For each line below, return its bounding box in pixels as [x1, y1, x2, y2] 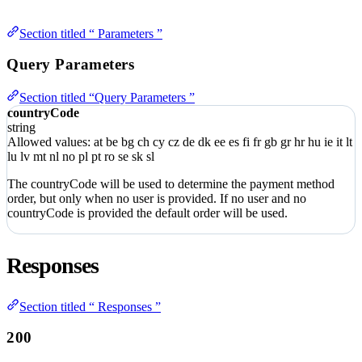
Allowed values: [7, 135, 94, 149]
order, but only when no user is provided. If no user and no [7, 192, 306, 206]
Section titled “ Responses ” [19, 299, 161, 314]
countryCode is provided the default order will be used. [7, 206, 288, 221]
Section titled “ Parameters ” [19, 26, 162, 40]
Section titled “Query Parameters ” [19, 90, 195, 105]
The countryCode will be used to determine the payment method [7, 177, 335, 192]
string [7, 120, 36, 135]
